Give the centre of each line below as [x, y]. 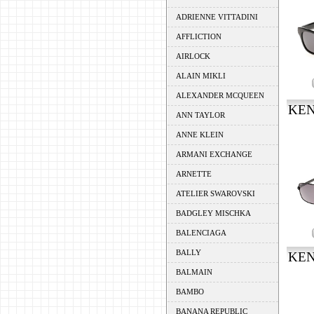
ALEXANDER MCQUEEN [220, 95]
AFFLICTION [198, 36]
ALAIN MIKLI [200, 76]
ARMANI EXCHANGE [214, 154]
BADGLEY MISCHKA [213, 213]
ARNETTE [193, 174]
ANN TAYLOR [200, 115]
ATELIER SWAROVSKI [215, 193]
